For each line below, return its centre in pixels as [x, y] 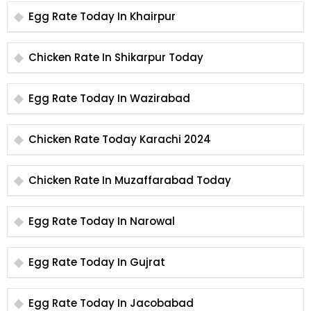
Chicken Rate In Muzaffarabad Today [130, 180]
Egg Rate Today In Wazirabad [109, 98]
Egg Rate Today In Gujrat [97, 262]
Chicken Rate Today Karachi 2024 [120, 139]
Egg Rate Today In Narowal [102, 221]
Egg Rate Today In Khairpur [102, 16]
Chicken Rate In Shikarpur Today [116, 57]
